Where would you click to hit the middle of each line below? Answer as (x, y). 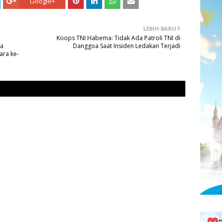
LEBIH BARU (160, 29)
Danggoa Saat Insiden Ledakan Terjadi (127, 46)
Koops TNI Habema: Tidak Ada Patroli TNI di (118, 38)
